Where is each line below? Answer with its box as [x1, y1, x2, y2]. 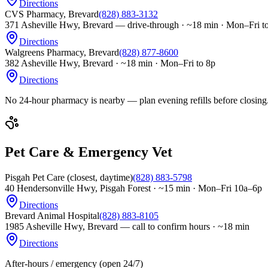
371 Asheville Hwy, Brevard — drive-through [5, 20, 179, 31]
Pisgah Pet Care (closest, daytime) [5, 172, 133, 183]
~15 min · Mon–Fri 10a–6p [159, 183, 262, 194]
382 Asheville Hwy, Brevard [5, 58, 113, 69]
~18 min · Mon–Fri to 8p [121, 58, 215, 69]
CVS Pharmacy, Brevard [5, 9, 99, 20]
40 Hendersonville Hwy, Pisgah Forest [5, 183, 151, 194]
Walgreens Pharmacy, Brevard [5, 47, 119, 58]
